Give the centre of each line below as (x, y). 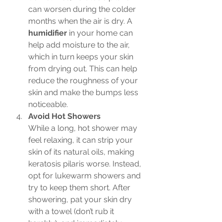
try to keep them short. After (80, 188)
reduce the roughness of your (84, 81)
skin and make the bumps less (84, 92)
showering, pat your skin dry (81, 199)
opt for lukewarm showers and (85, 176)
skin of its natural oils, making (82, 152)
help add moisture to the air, (80, 45)
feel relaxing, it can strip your (82, 140)
